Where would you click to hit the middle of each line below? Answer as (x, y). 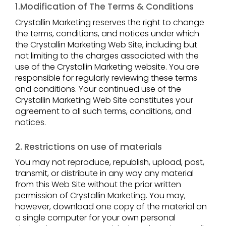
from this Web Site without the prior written (98, 185)
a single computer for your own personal (95, 218)
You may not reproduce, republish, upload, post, (110, 162)
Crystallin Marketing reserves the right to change (110, 22)
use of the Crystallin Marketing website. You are (107, 67)
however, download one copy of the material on (111, 207)
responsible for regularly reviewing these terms (106, 78)
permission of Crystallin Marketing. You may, (100, 196)
